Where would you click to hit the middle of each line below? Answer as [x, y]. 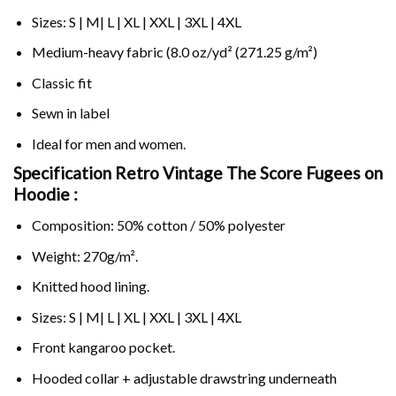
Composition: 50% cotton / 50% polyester [158, 225]
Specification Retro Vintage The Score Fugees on [198, 173]
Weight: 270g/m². [84, 255]
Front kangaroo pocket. [103, 347]
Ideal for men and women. [108, 143]
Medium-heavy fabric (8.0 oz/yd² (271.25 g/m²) [174, 52]
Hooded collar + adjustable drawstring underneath [184, 378]
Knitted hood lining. [90, 286]
